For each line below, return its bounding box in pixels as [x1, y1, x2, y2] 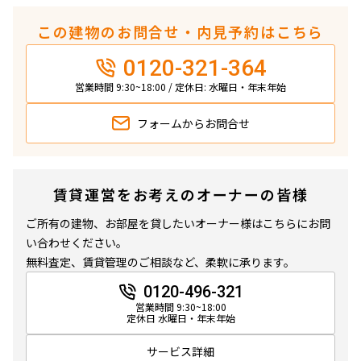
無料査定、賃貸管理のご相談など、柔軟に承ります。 [26, 253, 295, 270]
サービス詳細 [147, 342, 214, 359]
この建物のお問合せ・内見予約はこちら [36, 20, 325, 42]
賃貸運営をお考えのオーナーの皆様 [52, 183, 309, 205]
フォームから [137, 114, 205, 131]
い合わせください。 [26, 234, 127, 251]
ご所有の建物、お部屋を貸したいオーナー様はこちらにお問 [26, 214, 330, 231]
